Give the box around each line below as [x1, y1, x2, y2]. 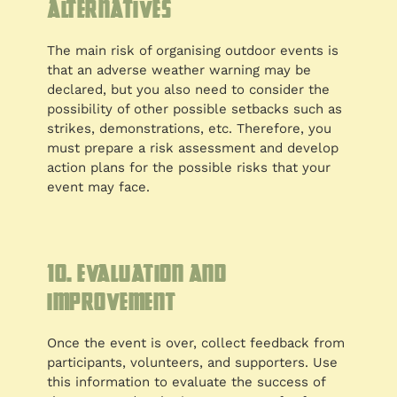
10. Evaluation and [47, 258, 227, 289]
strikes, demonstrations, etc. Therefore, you [47, 121, 332, 137]
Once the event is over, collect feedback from [47, 335, 346, 352]
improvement [47, 286, 176, 317]
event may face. [47, 179, 151, 196]
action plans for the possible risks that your [47, 160, 331, 176]
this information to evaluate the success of [47, 374, 326, 391]
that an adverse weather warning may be [47, 62, 312, 79]
